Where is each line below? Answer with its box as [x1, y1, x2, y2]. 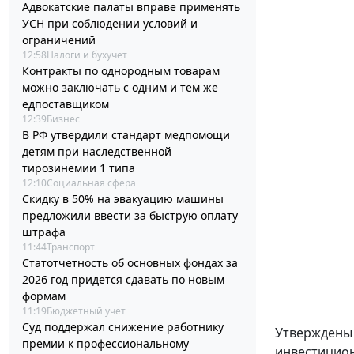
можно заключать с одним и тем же [22, 80, 218, 96]
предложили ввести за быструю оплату [22, 208, 238, 224]
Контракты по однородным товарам [22, 63, 220, 79]
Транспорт [47, 240, 95, 254]
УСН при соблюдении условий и [22, 16, 198, 32]
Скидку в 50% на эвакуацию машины [22, 191, 224, 207]
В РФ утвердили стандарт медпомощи [22, 127, 230, 143]
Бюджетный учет [47, 304, 126, 318]
